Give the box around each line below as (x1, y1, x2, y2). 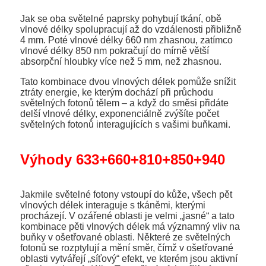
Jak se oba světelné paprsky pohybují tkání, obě (20, 13, 221, 24)
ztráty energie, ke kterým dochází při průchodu (20, 87, 213, 97)
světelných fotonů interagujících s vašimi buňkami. (20, 119, 230, 129)
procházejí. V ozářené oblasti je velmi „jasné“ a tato (20, 210, 235, 221)
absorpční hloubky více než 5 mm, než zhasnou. (20, 56, 221, 66)
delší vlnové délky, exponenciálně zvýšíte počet (20, 108, 219, 119)
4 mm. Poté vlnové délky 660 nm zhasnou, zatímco (20, 34, 233, 45)
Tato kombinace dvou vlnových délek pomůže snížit (20, 76, 236, 87)
